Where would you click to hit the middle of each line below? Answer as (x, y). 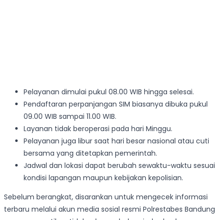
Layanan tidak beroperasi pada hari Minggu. (98, 128)
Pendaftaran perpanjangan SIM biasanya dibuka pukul (116, 104)
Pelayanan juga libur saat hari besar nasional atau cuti (116, 141)
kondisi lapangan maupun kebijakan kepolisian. (103, 178)
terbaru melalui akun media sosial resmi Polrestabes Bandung (110, 209)
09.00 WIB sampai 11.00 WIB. (70, 116)
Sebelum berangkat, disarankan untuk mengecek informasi (106, 197)
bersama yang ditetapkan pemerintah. (90, 153)
